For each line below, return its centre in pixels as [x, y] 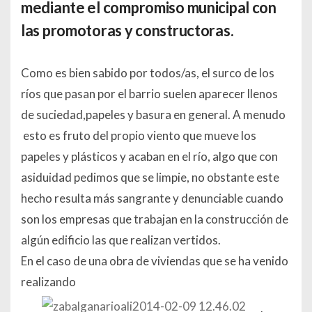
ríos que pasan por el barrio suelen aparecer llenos [149, 94]
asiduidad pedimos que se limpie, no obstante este [150, 178]
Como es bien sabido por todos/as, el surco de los [148, 73]
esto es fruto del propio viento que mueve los [139, 136]
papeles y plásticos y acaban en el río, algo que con [149, 157]
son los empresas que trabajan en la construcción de [155, 219]
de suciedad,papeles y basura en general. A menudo [153, 115]
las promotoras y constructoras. [127, 31]
